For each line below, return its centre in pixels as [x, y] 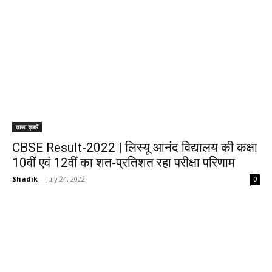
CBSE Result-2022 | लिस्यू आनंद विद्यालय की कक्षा [135, 148]
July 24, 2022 [66, 179]
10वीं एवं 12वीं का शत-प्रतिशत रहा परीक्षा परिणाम [124, 163]
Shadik [25, 179]
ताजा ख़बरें [27, 127]
